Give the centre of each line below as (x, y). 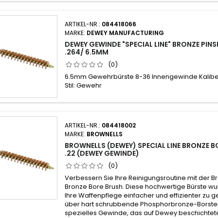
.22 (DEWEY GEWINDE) (102, 154)
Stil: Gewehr (83, 85)
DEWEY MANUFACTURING (126, 33)
